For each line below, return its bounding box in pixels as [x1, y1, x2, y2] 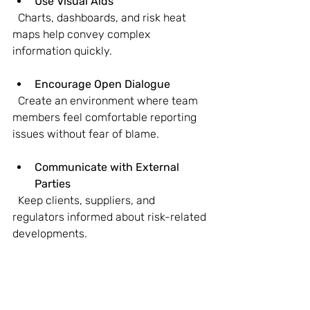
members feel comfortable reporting [12, 110, 199, 124]
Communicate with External [35, 160, 182, 174]
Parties [35, 176, 71, 190]
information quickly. [12, 44, 112, 57]
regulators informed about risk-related [12, 210, 209, 224]
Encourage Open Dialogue [35, 77, 170, 91]
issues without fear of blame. [12, 127, 159, 140]
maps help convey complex [12, 27, 153, 41]
